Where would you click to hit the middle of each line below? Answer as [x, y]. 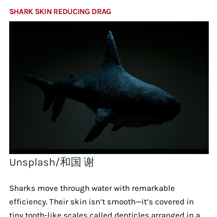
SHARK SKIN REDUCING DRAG [60, 11]
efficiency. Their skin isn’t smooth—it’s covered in [101, 201]
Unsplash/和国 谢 [52, 162]
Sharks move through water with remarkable [92, 188]
